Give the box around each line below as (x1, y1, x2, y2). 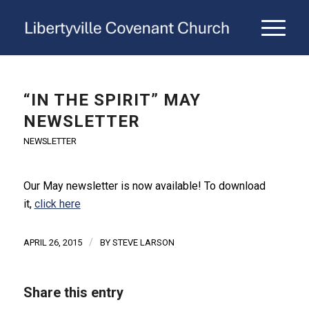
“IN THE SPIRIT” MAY (23, 90, 201, 110)
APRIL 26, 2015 (23, 237, 82, 248)
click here (34, 197, 81, 210)
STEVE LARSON (112, 237, 175, 248)
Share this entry (23, 284, 123, 301)
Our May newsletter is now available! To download (23, 179, 266, 192)
